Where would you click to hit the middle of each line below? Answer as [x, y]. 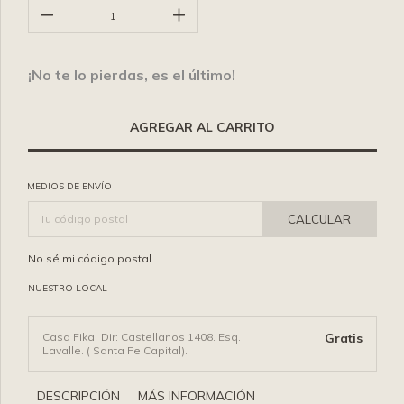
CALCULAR [320, 219]
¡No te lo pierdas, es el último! [132, 74]
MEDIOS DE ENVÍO [69, 186]
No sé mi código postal [90, 258]
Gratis [343, 338]
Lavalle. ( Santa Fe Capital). [115, 350]
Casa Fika [70, 336]
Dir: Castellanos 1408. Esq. [171, 336]
